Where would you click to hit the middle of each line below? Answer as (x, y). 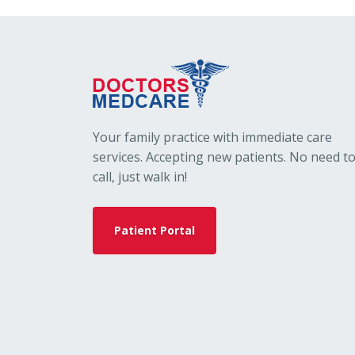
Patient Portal (155, 231)
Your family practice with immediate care (212, 137)
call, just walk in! (140, 177)
